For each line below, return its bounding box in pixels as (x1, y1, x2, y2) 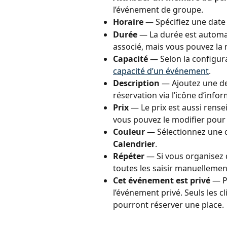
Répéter (113, 150, 144, 162)
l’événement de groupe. (113, 4, 203, 16)
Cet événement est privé (113, 174, 210, 186)
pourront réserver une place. (113, 199, 224, 210)
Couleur (113, 126, 145, 137)
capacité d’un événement (113, 65, 209, 77)
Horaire (113, 16, 143, 28)
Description (113, 77, 160, 89)
